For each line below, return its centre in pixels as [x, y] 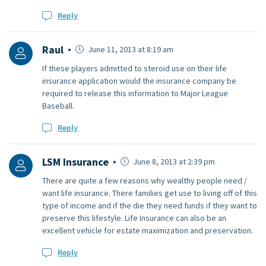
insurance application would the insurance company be [139, 81]
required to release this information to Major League [135, 94]
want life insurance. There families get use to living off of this [150, 193]
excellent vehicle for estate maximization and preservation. [148, 231]
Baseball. [58, 106]
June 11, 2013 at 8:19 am [130, 50]
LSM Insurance [75, 162]
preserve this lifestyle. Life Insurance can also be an [134, 218]
